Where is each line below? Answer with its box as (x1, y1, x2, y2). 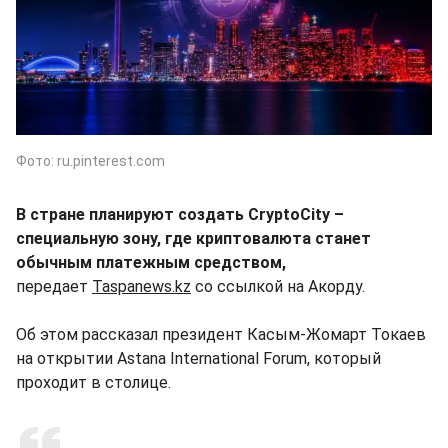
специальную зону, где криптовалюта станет (16, 228, 371, 248)
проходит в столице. (16, 372, 171, 392)
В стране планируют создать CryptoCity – (16, 204, 344, 224)
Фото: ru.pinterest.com (16, 152, 165, 169)
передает (16, 276, 92, 296)
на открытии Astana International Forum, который (16, 348, 381, 368)
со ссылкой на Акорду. (191, 276, 373, 296)
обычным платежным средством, (16, 252, 286, 272)
